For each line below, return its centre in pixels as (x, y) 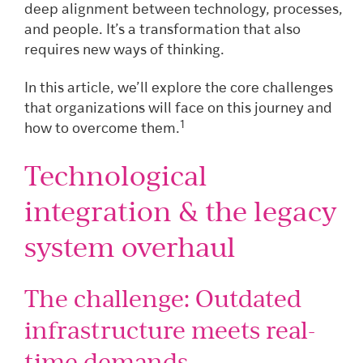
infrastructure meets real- (170, 330)
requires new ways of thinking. (124, 50)
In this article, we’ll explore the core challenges (179, 89)
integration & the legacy (181, 211)
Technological (116, 175)
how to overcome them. (102, 130)
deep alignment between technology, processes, (184, 10)
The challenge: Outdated (163, 299)
